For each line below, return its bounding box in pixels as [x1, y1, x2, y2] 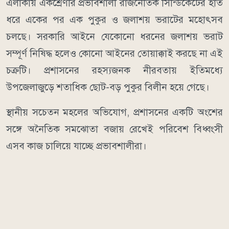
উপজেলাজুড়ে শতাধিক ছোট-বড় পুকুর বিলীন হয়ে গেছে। [6, 81, 212, 93]
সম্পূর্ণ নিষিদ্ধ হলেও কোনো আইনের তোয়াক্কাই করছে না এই [6, 47, 223, 59]
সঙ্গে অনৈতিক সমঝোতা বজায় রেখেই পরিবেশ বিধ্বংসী [6, 123, 223, 135]
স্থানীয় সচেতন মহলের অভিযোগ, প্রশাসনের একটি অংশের [6, 106, 223, 118]
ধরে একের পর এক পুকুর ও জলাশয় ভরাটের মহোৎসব [6, 13, 223, 26]
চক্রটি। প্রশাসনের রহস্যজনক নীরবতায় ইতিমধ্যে [6, 64, 223, 76]
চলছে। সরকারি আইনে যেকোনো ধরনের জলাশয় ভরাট [6, 30, 223, 42]
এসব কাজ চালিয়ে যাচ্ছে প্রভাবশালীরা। [6, 140, 147, 152]
